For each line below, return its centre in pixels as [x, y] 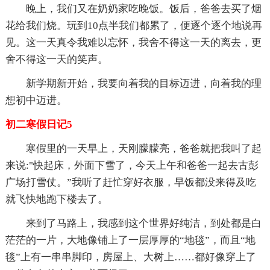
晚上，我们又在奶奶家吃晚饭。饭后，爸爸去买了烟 [143, 8]
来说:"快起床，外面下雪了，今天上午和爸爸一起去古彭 [132, 165]
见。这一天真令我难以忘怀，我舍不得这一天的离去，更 [133, 42]
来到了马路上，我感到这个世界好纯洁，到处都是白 [143, 223]
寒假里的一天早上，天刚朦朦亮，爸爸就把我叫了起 [143, 148]
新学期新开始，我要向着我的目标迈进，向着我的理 [143, 83]
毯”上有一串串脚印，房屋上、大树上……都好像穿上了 [130, 257]
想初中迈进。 [36, 100]
